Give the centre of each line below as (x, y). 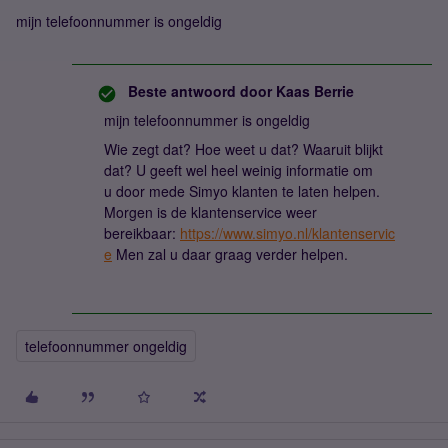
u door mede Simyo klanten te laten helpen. (242, 191)
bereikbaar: (142, 233)
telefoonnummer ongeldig (106, 346)
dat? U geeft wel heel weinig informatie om (238, 170)
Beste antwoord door (200, 91)
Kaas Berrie (313, 91)
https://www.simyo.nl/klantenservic (287, 233)
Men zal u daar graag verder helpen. (232, 254)
